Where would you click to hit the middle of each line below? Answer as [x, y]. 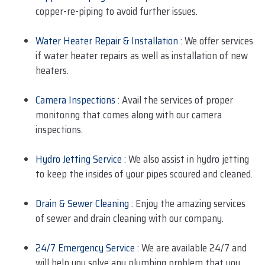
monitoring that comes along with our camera [129, 114]
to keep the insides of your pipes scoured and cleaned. [144, 174]
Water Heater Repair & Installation [107, 41]
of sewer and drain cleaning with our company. [130, 218]
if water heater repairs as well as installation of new [142, 55]
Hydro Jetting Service [79, 159]
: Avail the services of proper [174, 100]
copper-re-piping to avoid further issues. [117, 11]
